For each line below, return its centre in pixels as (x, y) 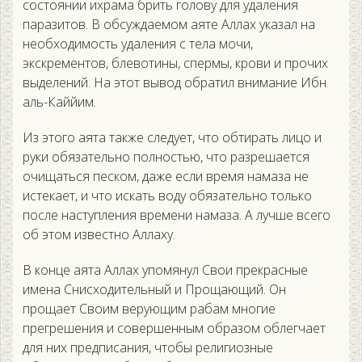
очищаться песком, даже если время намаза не (166, 177)
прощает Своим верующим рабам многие (149, 309)
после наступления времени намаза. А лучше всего (177, 215)
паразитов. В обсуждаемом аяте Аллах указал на (169, 25)
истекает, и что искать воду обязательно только (167, 196)
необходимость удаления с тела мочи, (138, 44)
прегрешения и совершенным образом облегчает (174, 328)
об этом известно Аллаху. (99, 235)
